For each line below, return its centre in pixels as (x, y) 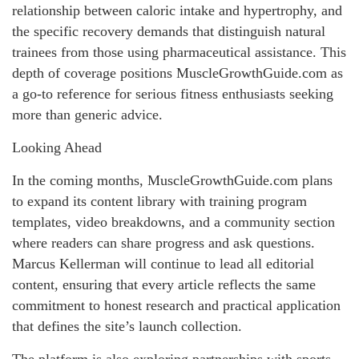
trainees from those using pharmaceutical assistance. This (179, 52)
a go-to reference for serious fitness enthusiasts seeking (173, 93)
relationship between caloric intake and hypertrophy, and (177, 10)
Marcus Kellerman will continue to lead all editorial (163, 263)
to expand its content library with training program (159, 201)
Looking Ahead (57, 147)
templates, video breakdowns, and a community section (173, 222)
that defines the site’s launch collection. (127, 326)
